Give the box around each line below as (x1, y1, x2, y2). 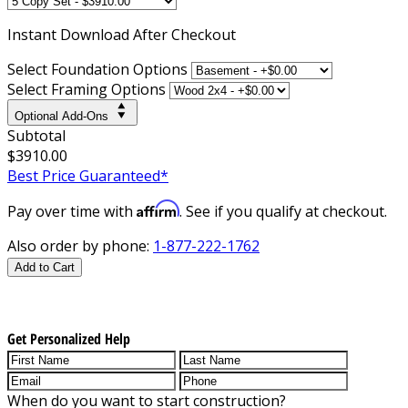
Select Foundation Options (7, 58, 188, 79)
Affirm (137, 199, 179, 218)
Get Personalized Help (7, 328, 130, 349)
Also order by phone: (7, 235, 153, 256)
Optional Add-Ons (15, 108, 108, 123)
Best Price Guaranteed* (7, 165, 168, 186)
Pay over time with (7, 200, 137, 221)
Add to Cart (15, 260, 75, 274)
